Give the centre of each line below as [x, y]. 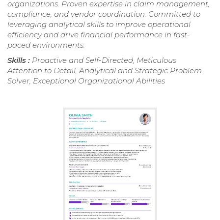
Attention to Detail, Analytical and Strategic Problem [105, 71]
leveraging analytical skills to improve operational [99, 25]
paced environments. [46, 45]
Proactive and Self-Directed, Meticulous [104, 60]
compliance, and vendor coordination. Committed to [104, 14]
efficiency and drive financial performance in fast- [99, 35]
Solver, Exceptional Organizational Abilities [86, 81]
